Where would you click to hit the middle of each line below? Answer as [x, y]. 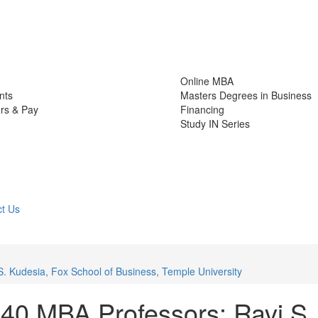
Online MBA [207, 81]
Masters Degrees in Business [246, 95]
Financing [202, 109]
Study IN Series [215, 124]
